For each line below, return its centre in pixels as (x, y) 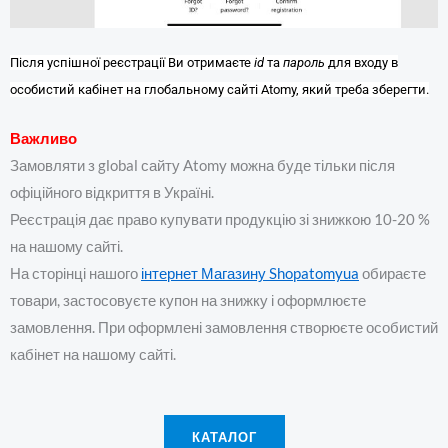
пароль (304, 62)
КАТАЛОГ (224, 437)
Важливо (43, 139)
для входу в (361, 62)
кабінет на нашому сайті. (93, 355)
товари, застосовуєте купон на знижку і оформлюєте (188, 301)
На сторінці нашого (75, 274)
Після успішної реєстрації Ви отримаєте (132, 62)
